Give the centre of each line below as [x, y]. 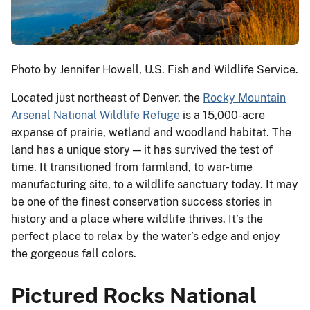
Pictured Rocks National [134, 295]
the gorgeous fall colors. [74, 254]
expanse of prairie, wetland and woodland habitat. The [151, 133]
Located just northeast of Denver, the [107, 98]
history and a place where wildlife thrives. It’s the [137, 219]
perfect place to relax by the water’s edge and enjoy [146, 237]
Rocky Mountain [244, 98]
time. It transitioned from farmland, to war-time [132, 167]
